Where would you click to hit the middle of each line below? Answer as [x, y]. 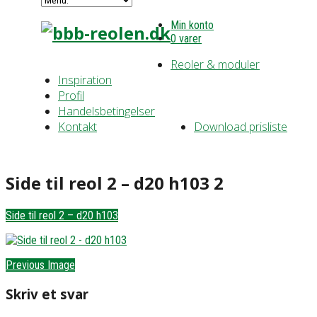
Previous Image [40, 265]
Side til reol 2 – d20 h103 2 [115, 183]
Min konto [192, 25]
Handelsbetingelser [106, 111]
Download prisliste [241, 127]
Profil [71, 96]
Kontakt [77, 127]
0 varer [186, 39]
